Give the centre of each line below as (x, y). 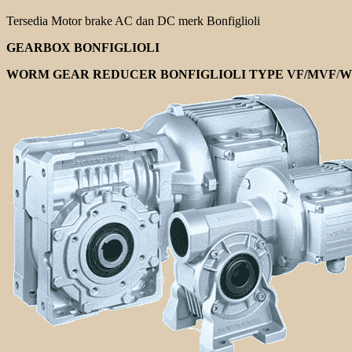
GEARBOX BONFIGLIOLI (83, 47)
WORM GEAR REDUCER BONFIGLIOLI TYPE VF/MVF (171, 74)
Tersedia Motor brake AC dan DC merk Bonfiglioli (133, 20)
